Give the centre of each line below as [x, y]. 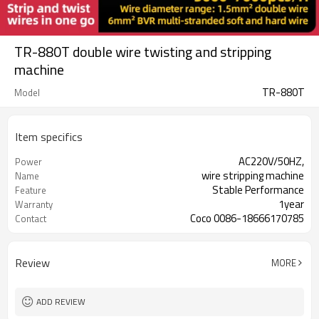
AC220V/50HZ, [271, 161]
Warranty [34, 204]
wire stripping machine [253, 176]
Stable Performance [258, 190]
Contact [31, 219]
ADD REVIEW [61, 302]
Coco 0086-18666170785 [247, 218]
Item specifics [49, 137]
